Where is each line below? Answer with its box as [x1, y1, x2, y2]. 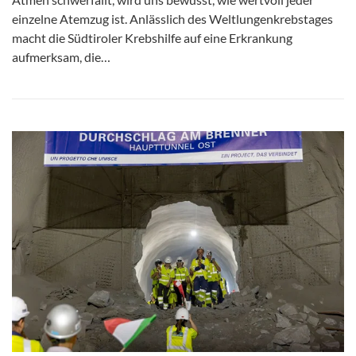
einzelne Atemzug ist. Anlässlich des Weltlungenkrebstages [12, 10, 333, 26]
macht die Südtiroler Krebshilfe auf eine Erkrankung [12, 29, 292, 45]
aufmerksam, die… [12, 48, 110, 64]
